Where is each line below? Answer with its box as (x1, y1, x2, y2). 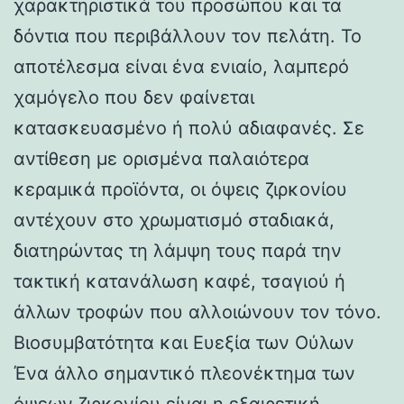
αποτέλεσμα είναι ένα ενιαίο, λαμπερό (14, 55, 349, 78)
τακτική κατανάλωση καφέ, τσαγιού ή (14, 270, 345, 292)
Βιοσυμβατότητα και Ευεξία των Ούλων (14, 331, 354, 353)
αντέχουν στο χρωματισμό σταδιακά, (14, 208, 335, 231)
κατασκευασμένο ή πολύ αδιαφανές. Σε (14, 116, 364, 139)
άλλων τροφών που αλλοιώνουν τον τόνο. (14, 300, 381, 323)
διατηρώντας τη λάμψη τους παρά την (14, 239, 342, 262)
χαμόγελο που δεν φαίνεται (14, 86, 254, 108)
